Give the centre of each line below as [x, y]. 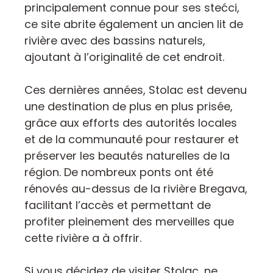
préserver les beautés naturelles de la [127, 155]
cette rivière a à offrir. [83, 238]
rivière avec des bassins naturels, [115, 40]
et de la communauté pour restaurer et [132, 139]
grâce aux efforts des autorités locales [131, 122]
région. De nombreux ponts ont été [119, 172]
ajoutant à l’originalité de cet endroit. [124, 57]
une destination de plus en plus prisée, [129, 106]
